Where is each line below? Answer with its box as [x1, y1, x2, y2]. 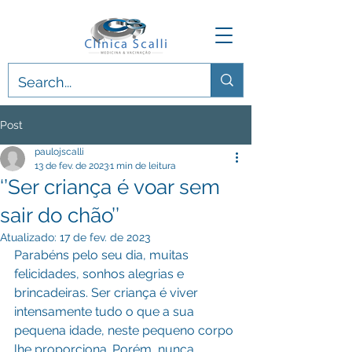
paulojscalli [35, 146, 84, 157]
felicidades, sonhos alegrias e [14, 266, 187, 281]
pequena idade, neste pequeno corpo [14, 323, 236, 338]
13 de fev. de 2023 [35, 160, 108, 171]
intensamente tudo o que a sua [14, 304, 197, 319]
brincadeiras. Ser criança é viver [14, 285, 201, 300]
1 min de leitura [110, 160, 176, 171]
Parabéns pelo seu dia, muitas [14, 247, 192, 262]
